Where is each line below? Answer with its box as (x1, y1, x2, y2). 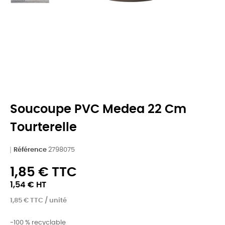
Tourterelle (10, 121, 77, 134)
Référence (14, 146, 47, 153)
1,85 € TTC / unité (10, 197, 67, 204)
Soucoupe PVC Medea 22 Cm (10, 103, 186, 116)
